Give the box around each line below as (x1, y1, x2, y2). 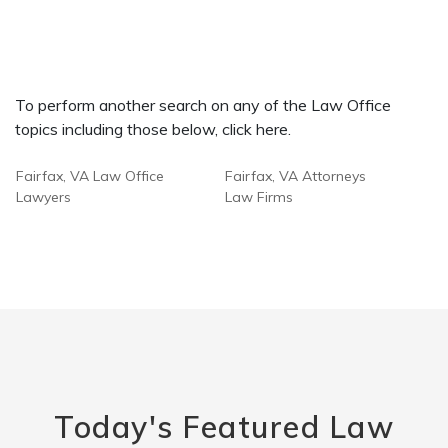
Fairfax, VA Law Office (16, 167, 164, 185)
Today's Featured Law (54, 408, 394, 446)
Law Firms (225, 188, 293, 206)
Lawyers (16, 188, 71, 206)
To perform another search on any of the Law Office (15, 95, 391, 115)
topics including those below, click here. (15, 119, 291, 139)
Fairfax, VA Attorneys (225, 167, 366, 185)
